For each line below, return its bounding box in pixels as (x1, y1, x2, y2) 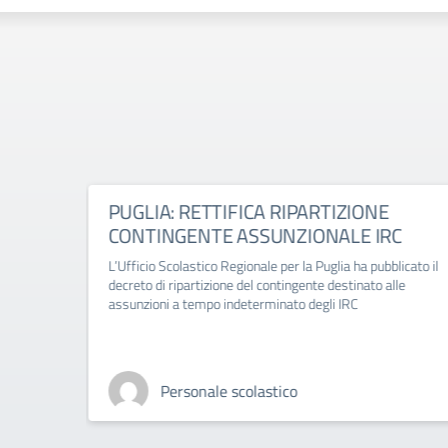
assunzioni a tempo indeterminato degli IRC (108, 293, 358, 314)
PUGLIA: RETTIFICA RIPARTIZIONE (108, 196, 390, 227)
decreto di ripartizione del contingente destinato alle (108, 274, 405, 295)
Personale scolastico (160, 379, 297, 403)
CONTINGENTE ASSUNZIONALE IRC (108, 220, 403, 251)
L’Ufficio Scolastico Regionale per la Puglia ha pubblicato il (108, 255, 438, 276)
